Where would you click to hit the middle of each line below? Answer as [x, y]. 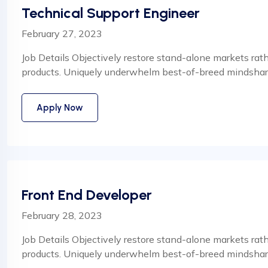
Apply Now [60, 108]
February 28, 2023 [62, 215]
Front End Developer [87, 195]
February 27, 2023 [62, 33]
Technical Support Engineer [111, 13]
